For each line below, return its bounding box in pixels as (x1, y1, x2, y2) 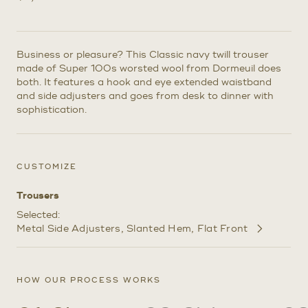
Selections (16, 242, 67, 254)
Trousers (16, 189, 59, 202)
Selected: (16, 208, 63, 221)
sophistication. (16, 103, 87, 115)
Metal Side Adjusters (16, 222, 121, 234)
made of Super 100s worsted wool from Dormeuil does (16, 62, 281, 74)
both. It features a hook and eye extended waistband (16, 76, 272, 88)
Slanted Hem (126, 222, 192, 234)
